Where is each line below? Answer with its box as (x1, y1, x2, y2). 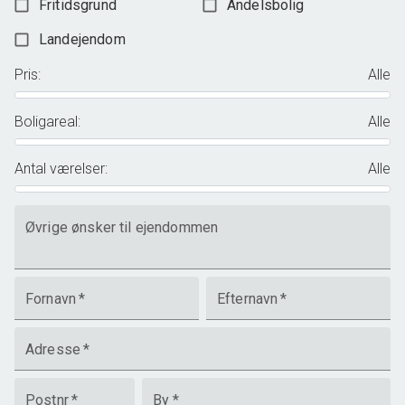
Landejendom (39, 31, 126, 48)
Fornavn (25, 290, 77, 307)
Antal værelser (14, 160, 105, 177)
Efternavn (216, 290, 278, 307)
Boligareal (14, 113, 78, 130)
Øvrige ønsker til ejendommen (25, 219, 219, 236)
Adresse (25, 341, 81, 358)
